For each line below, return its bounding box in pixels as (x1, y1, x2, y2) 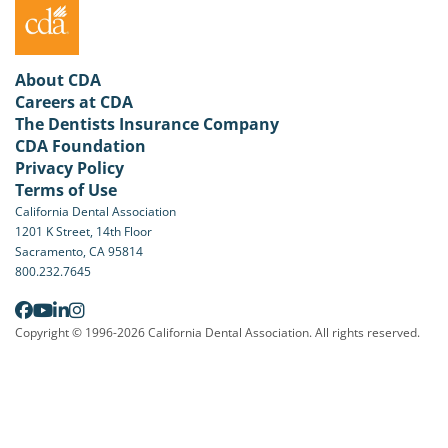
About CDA (15, 68, 101, 91)
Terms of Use (15, 178, 117, 201)
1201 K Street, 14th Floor (15, 222, 152, 240)
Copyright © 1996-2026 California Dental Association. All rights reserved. (15, 323, 420, 341)
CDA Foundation (15, 134, 146, 157)
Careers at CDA (15, 90, 133, 113)
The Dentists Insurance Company (15, 112, 279, 135)
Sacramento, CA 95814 (15, 242, 143, 260)
